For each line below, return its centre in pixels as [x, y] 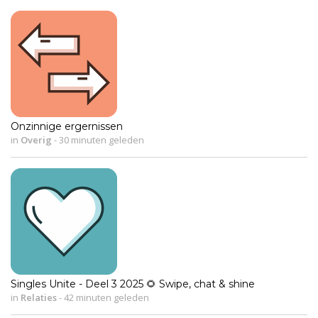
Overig [36, 139]
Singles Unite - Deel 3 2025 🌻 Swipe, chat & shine [133, 284]
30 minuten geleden [100, 139]
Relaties [39, 297]
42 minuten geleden [105, 297]
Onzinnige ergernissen [67, 126]
